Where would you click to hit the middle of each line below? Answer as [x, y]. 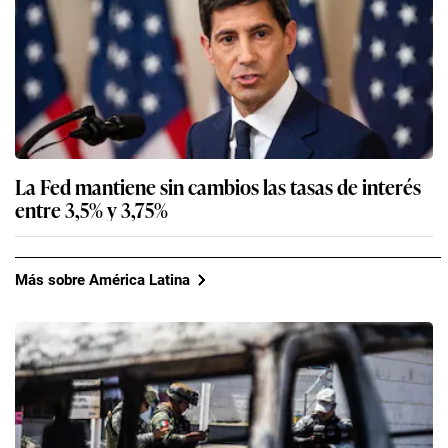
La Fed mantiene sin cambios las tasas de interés [218, 186]
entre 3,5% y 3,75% [91, 209]
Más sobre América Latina [102, 279]
